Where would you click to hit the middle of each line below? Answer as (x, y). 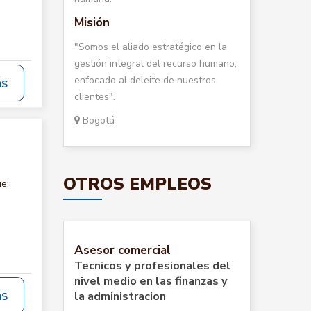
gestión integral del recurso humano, (155, 64)
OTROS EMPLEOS (137, 184)
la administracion (120, 296)
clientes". (95, 97)
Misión (92, 23)
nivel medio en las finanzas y (151, 281)
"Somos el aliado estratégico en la (151, 47)
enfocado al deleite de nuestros (145, 80)
